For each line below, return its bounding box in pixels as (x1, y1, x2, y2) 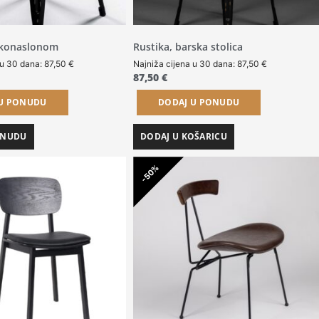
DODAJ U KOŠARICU (140, 130, 227, 142)
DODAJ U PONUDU (158, 95, 240, 108)
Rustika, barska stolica (133, 39, 244, 53)
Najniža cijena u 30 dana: (133, 58, 238, 69)
